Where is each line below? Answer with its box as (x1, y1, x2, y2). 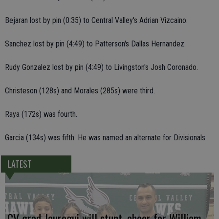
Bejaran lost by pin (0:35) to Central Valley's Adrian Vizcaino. (5, 16, 188, 25)
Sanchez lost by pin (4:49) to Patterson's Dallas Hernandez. (5, 39, 186, 48)
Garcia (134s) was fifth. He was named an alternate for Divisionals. (5, 133, 207, 142)
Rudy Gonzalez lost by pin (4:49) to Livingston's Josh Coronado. (5, 63, 198, 72)
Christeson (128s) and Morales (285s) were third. (5, 86, 155, 95)
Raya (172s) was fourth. (5, 109, 77, 119)
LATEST (7, 157, 32, 171)
